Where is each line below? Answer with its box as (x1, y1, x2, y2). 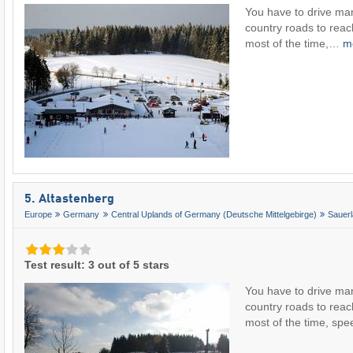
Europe (24, 210, 52, 220)
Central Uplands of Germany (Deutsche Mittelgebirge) (110, 210, 317, 220)
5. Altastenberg (24, 192, 114, 206)
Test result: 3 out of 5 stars (24, 258, 169, 271)
